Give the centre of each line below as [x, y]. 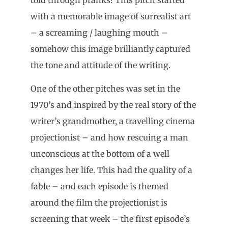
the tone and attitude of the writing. [101, 65]
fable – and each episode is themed [99, 186]
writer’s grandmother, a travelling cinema [113, 121]
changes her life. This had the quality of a [111, 170]
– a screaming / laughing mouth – [99, 32]
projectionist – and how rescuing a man [109, 137]
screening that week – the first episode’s [110, 219]
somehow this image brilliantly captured [110, 49]
